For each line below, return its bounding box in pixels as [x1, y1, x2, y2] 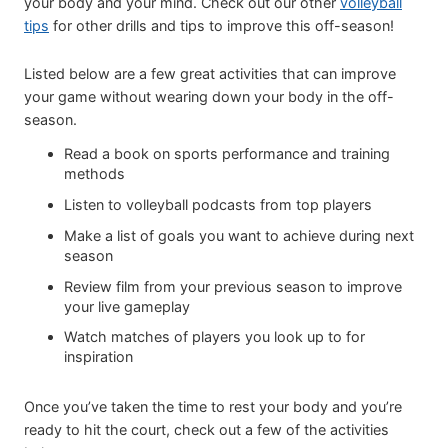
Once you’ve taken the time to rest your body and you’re [24, 398, 402, 416]
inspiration [64, 348, 133, 366]
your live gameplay [64, 297, 190, 315]
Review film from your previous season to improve [64, 277, 402, 295]
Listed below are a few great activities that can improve [24, 64, 396, 82]
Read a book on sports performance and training [64, 145, 390, 163]
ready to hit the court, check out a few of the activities [24, 421, 389, 439]
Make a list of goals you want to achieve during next [64, 226, 414, 244]
